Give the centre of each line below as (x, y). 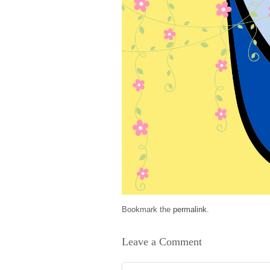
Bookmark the (147, 210)
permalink (190, 210)
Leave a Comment (162, 242)
